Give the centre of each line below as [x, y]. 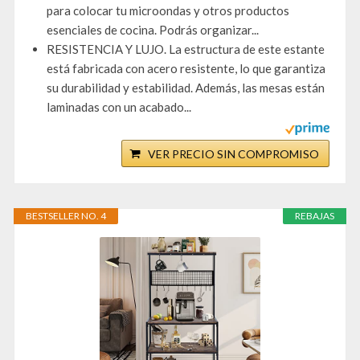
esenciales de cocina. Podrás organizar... [153, 30]
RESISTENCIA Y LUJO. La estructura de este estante [186, 49]
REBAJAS [315, 216]
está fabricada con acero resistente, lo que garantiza [186, 69]
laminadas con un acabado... [119, 107]
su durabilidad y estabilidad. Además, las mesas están [186, 88]
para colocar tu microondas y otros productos [168, 11]
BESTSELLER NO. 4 [66, 216]
